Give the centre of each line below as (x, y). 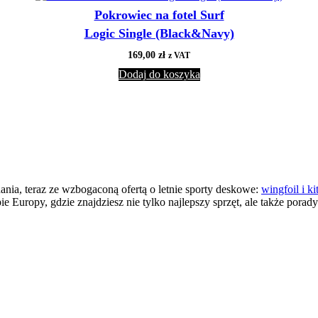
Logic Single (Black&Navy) (159, 33)
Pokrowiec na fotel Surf (159, 15)
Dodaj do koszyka (159, 74)
